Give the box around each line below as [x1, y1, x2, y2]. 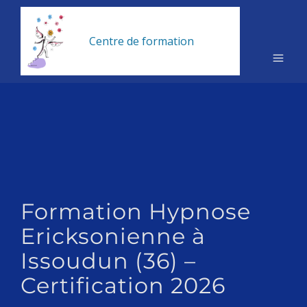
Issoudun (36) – [21, 247, 196, 274]
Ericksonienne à [21, 223, 206, 249]
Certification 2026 [21, 272, 225, 299]
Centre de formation [89, 34, 194, 49]
